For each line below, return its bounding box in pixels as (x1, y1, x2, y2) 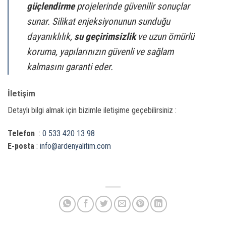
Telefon (8, 128, 37, 138)
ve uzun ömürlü (136, 31, 194, 43)
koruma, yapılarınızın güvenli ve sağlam (27, 46, 174, 58)
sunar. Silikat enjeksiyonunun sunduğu (27, 16, 170, 28)
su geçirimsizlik (74, 31, 136, 43)
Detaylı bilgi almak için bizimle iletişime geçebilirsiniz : (8, 105, 177, 116)
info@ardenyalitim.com (40, 141, 111, 151)
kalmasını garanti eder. (27, 61, 113, 73)
